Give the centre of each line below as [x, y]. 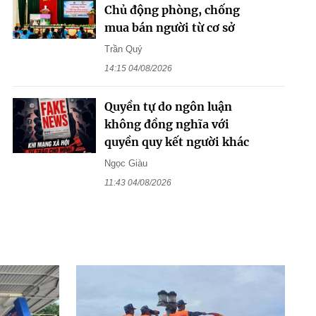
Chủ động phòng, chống [172, 10]
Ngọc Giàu [126, 163]
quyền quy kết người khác [176, 141]
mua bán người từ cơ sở [169, 27]
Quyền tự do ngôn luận [168, 106]
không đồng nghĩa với [166, 124]
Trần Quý [123, 49]
